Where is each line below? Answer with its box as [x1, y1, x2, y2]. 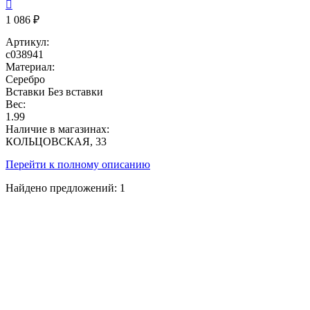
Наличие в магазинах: [6, 122, 109, 135]
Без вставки [48, 85, 103, 98]
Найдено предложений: [6, 181, 120, 194]
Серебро [6, 73, 45, 85]
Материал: [6, 60, 55, 73]
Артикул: [6, 35, 49, 48]
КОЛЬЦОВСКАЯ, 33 [6, 135, 107, 147]
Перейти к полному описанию [6, 158, 150, 170]
